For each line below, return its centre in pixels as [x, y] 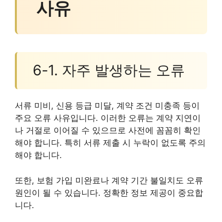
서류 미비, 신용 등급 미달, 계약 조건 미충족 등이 [107, 106]
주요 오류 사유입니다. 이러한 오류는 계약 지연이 [108, 118]
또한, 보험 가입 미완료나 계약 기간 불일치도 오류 [109, 180]
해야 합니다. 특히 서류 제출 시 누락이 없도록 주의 [110, 143]
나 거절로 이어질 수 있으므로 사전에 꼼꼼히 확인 [108, 131]
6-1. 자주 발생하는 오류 [109, 70]
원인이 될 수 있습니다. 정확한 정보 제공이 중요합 [109, 193]
